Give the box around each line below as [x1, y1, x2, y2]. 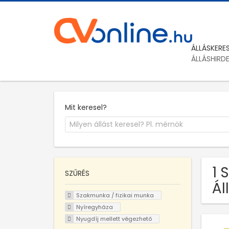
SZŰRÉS [65, 168, 89, 179]
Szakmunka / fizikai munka [76, 191, 154, 200]
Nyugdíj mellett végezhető [76, 214, 152, 223]
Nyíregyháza [76, 202, 113, 211]
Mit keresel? [65, 102, 107, 112]
